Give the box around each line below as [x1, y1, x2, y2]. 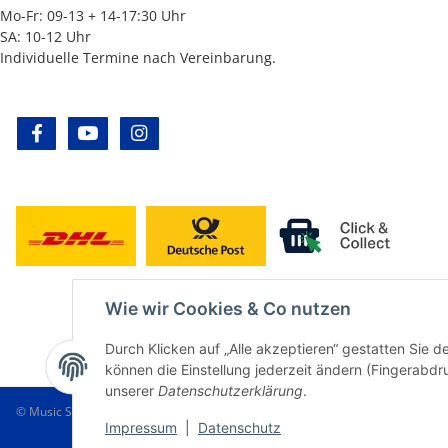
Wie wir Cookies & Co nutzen [105, 298, 351, 319]
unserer [105, 382, 158, 399]
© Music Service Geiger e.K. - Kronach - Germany [16, 403, 288, 421]
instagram [149, 123, 227, 146]
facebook [47, 123, 117, 146]
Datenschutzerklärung [158, 382, 303, 399]
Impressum [105, 419, 177, 436]
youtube [98, 123, 162, 146]
